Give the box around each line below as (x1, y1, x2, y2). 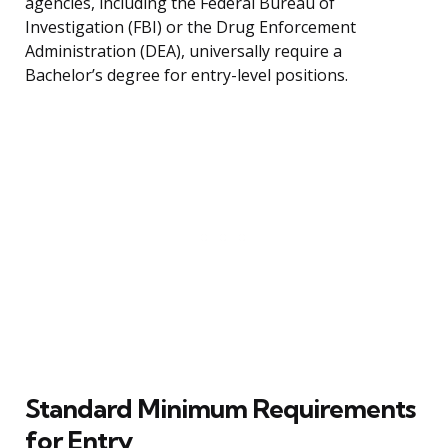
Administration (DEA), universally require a (25, 40, 342, 63)
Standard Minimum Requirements (25, 392, 415, 426)
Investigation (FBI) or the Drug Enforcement (25, 16, 356, 39)
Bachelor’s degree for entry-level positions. (25, 64, 348, 87)
